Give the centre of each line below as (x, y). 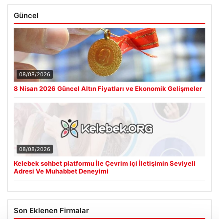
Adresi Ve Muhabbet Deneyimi (61, 147)
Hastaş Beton (39, 210)
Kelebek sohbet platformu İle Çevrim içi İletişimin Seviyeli (105, 140)
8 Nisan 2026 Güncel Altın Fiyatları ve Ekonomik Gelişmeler (108, 65)
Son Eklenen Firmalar (51, 187)
